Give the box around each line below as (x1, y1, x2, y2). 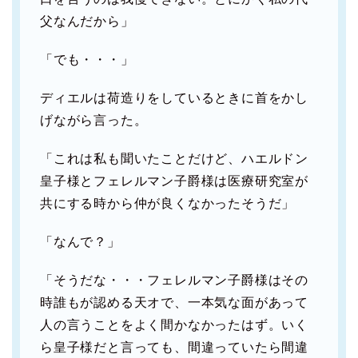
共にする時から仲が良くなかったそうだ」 (40, 197, 296, 211)
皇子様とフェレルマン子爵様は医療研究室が (40, 174, 308, 189)
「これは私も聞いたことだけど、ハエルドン (40, 152, 308, 166)
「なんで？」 (40, 235, 121, 249)
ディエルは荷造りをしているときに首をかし (40, 91, 308, 105)
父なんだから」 (40, 14, 134, 29)
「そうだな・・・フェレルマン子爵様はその (40, 273, 308, 288)
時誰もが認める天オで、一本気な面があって (40, 296, 308, 310)
